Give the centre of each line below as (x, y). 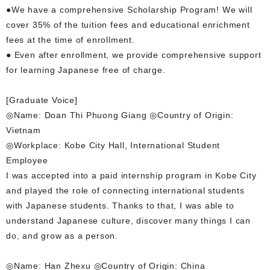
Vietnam (24, 130)
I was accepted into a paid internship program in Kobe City (131, 175)
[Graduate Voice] (42, 100)
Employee (27, 160)
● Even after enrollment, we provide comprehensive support (134, 55)
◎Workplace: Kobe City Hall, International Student (113, 145)
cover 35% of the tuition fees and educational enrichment (128, 24)
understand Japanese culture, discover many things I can (128, 220)
